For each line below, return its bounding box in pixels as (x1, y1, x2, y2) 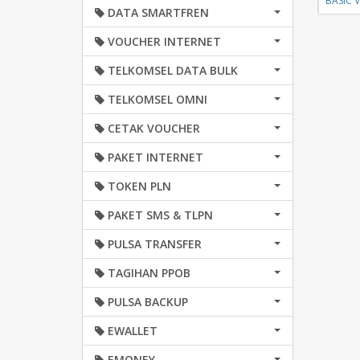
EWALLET (104, 323, 157, 338)
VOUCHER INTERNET (104, 34, 221, 49)
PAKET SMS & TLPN (104, 207, 213, 223)
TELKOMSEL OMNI (104, 92, 207, 107)
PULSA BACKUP (104, 294, 188, 309)
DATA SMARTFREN (104, 5, 209, 20)
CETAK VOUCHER (104, 121, 200, 136)
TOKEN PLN (104, 178, 171, 194)
